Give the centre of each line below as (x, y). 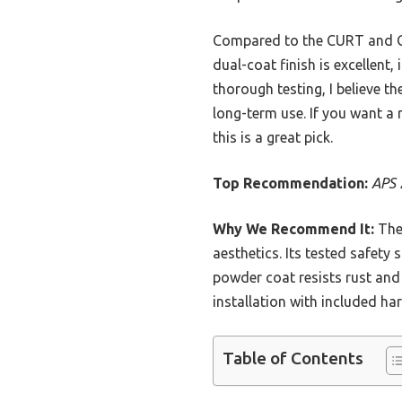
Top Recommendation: (290, 184)
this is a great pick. (273, 138)
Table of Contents (293, 358)
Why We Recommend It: (293, 229)
